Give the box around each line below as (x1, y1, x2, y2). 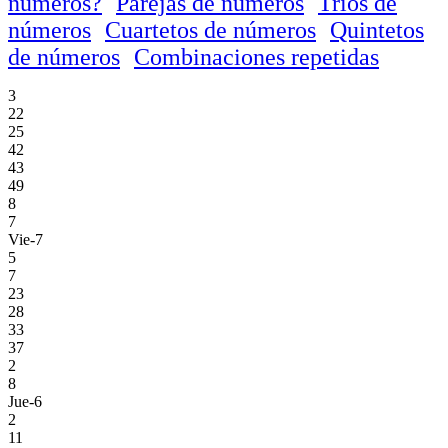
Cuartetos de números (105, 16, 316, 43)
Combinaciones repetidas (134, 43, 379, 70)
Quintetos (330, 16, 424, 43)
